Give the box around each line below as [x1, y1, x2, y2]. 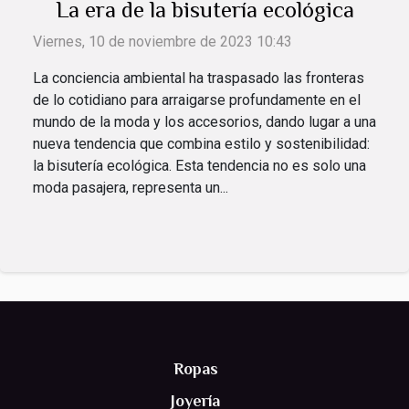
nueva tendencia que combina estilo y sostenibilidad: [33, 135, 370, 153]
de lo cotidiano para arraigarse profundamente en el [33, 91, 361, 110]
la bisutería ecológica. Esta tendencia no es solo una [33, 157, 366, 175]
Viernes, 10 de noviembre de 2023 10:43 [33, 33, 292, 51]
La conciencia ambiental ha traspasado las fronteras [33, 69, 364, 88]
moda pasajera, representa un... [33, 179, 228, 197]
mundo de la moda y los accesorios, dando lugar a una [33, 113, 376, 131]
